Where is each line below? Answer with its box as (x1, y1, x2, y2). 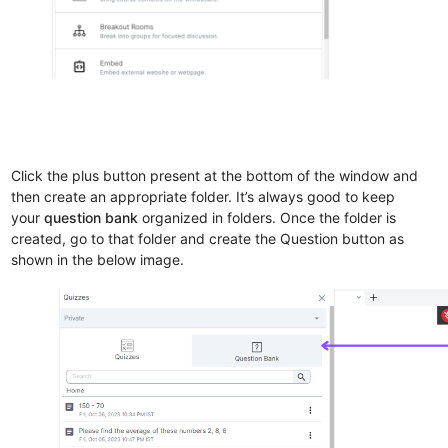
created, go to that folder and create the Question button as (11, 229, 405, 247)
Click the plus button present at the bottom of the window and (11, 166, 419, 184)
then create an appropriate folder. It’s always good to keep (11, 187, 396, 205)
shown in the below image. (11, 250, 185, 268)
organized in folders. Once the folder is (138, 208, 397, 226)
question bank (44, 208, 139, 226)
